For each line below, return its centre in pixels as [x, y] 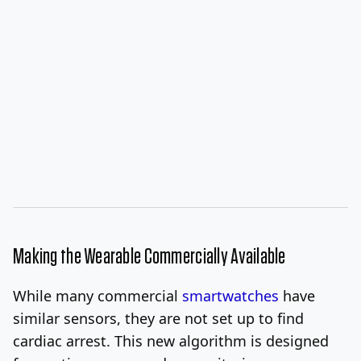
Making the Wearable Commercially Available [149, 257]
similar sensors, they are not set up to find [158, 318]
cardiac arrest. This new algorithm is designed [171, 340]
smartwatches [230, 295]
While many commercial [98, 295]
